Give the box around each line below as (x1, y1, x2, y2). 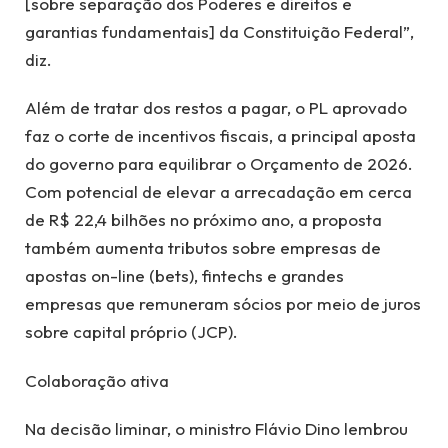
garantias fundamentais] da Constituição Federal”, (25, 20, 414, 42)
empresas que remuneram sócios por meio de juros (25, 293, 421, 315)
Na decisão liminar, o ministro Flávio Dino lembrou (25, 418, 408, 440)
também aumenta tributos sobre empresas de (25, 237, 381, 259)
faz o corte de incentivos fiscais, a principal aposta (25, 125, 416, 147)
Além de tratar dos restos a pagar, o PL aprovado (25, 97, 407, 119)
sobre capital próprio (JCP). (25, 321, 238, 343)
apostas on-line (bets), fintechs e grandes (25, 265, 344, 287)
